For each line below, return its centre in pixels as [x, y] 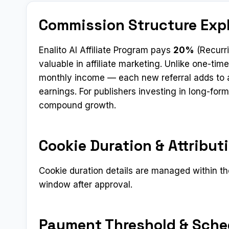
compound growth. [77, 105]
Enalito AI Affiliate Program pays [106, 50]
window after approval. [86, 184]
